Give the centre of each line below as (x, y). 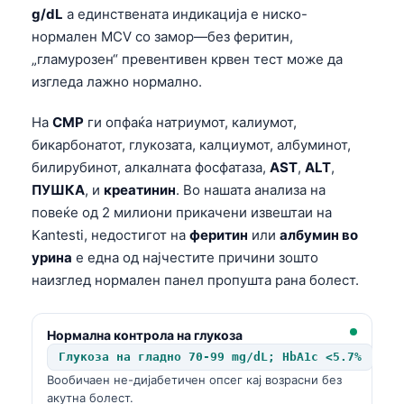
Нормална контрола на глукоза (145, 335)
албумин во (319, 234)
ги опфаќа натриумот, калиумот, (190, 122)
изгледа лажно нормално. (117, 81)
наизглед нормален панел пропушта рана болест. (195, 280)
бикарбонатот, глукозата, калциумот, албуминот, (191, 144)
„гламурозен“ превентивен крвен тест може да (187, 59)
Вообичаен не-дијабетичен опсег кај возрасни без (194, 379)
